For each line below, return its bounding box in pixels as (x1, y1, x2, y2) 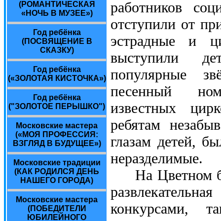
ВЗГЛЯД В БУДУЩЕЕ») (12, 139, 101, 147)
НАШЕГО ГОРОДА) (20, 176, 93, 184)
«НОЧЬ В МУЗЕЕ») (21, 9, 93, 17)
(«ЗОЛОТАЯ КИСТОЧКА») (7, 74, 106, 82)
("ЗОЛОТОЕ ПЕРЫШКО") (8, 102, 105, 110)
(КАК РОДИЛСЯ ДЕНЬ (14, 167, 99, 176)
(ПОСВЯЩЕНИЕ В (21, 37, 92, 45)
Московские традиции (13, 158, 101, 167)
